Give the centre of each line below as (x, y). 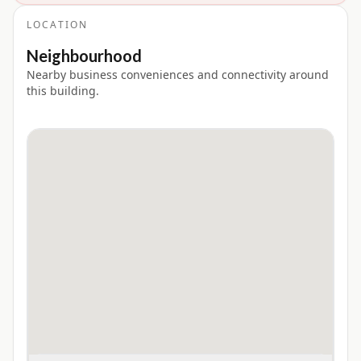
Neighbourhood (84, 56)
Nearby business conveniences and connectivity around (178, 75)
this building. (63, 91)
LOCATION (58, 25)
